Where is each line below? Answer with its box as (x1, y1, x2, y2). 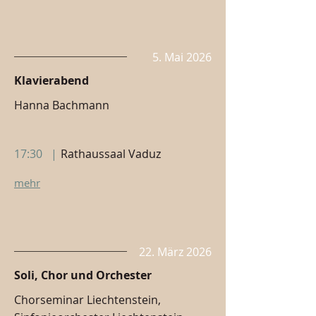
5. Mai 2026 (152, 49, 212, 65)
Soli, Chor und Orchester (14, 267, 152, 283)
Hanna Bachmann (14, 97, 109, 113)
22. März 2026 (139, 244, 212, 260)
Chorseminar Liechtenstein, (14, 292, 161, 308)
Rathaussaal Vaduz (61, 146, 161, 162)
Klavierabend (14, 73, 89, 88)
